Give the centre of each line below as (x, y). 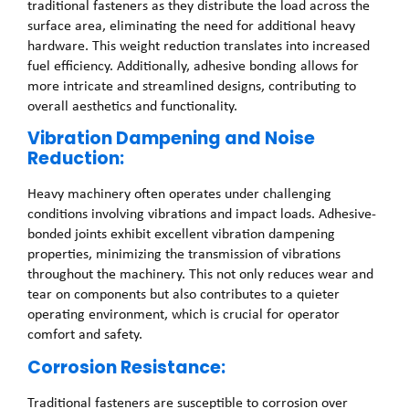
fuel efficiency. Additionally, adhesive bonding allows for (193, 66)
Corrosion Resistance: (126, 367)
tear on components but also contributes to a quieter (184, 294)
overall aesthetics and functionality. (132, 106)
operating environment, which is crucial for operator (184, 314)
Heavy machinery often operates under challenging (179, 194)
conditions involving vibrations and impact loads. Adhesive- (202, 214)
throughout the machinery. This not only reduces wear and (200, 274)
